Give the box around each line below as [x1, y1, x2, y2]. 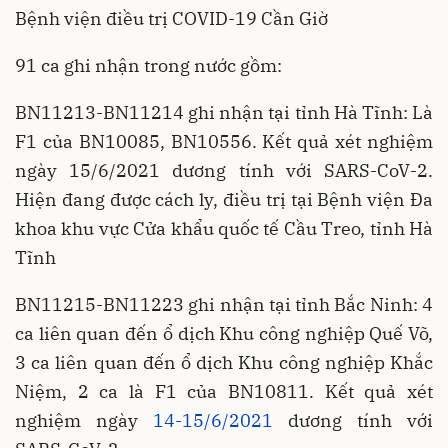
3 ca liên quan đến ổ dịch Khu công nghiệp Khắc [15, 351, 433, 374]
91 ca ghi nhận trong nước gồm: [15, 54, 282, 77]
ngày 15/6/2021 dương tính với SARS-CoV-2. [15, 159, 433, 182]
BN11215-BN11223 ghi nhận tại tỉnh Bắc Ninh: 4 [15, 293, 433, 316]
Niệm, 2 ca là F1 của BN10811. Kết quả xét [15, 380, 433, 403]
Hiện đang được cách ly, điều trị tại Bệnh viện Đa [15, 188, 433, 211]
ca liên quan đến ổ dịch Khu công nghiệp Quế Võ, [15, 322, 433, 345]
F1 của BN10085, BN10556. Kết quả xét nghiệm [15, 130, 433, 153]
